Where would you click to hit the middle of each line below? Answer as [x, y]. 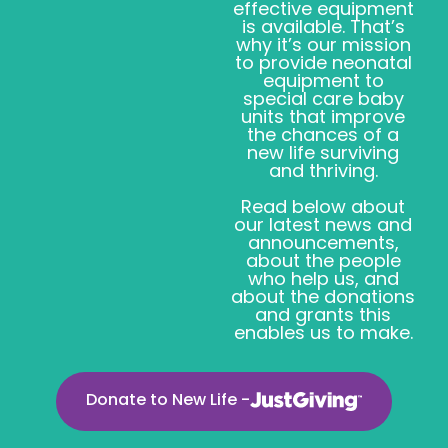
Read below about [323, 206]
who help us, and [323, 278]
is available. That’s [323, 26]
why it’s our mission [323, 44]
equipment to [323, 80]
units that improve [323, 116]
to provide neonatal [323, 62]
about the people [323, 260]
